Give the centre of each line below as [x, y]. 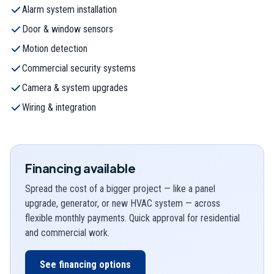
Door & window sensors [68, 29]
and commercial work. [67, 232]
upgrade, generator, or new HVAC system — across [123, 203]
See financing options [85, 264]
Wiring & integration [59, 107]
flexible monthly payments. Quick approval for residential [132, 218]
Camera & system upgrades [75, 87]
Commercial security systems [79, 68]
